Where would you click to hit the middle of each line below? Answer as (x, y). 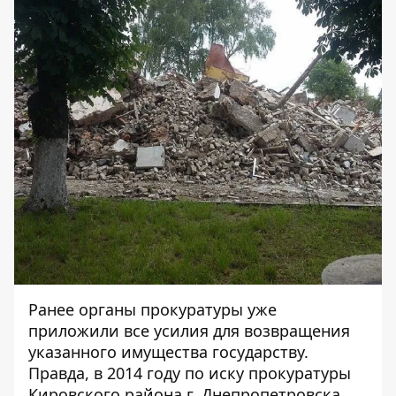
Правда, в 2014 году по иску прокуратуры (190, 373)
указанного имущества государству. (168, 352)
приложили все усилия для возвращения (189, 331)
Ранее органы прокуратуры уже (152, 309)
